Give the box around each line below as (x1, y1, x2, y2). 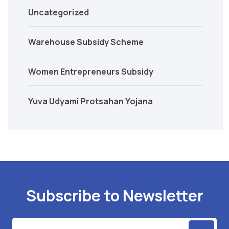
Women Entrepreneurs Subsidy (28, 65, 153, 77)
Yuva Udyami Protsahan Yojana (28, 95, 153, 107)
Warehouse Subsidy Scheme (28, 36, 144, 48)
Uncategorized (28, 6, 89, 18)
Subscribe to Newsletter (26, 185, 203, 206)
